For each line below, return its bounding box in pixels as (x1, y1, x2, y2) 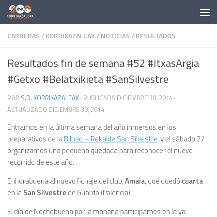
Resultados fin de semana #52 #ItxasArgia (7, 55, 199, 71)
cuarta (182, 175, 203, 186)
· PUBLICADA (80, 93, 117, 103)
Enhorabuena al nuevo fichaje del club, (7, 175, 125, 186)
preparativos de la (7, 133, 64, 144)
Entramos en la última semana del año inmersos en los (7, 122, 176, 133)
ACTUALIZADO (7, 105, 48, 114)
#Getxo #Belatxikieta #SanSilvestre (7, 71, 169, 87)
